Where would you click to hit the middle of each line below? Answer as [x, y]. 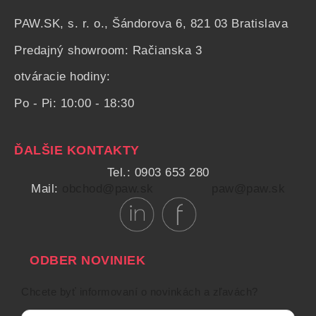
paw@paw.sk [248, 188]
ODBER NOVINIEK [80, 261]
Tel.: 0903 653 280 [158, 172]
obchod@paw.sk [108, 188]
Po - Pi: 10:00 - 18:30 [74, 104]
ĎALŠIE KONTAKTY [77, 150]
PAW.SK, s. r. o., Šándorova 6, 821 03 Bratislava [151, 23]
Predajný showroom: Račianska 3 [108, 50]
